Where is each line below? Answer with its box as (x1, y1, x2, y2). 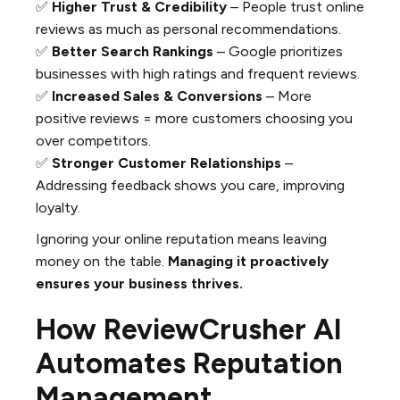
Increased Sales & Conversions (52, 87, 262, 105)
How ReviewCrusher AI (36, 312, 342, 347)
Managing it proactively (168, 253, 329, 271)
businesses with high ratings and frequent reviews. (36, 65, 360, 83)
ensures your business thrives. (36, 275, 243, 293)
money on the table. (36, 253, 168, 271)
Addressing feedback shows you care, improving (36, 177, 345, 195)
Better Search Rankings (52, 43, 213, 61)
